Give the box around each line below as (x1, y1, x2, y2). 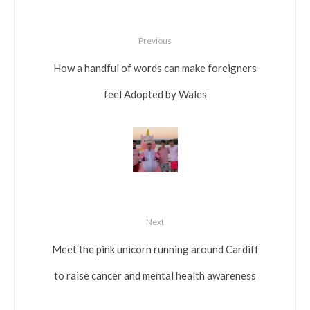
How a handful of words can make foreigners (53, 60, 257, 73)
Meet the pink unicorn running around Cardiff (51, 241, 259, 255)
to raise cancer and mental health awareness (54, 268, 256, 281)
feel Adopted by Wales (103, 86, 207, 100)
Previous (138, 35, 172, 46)
